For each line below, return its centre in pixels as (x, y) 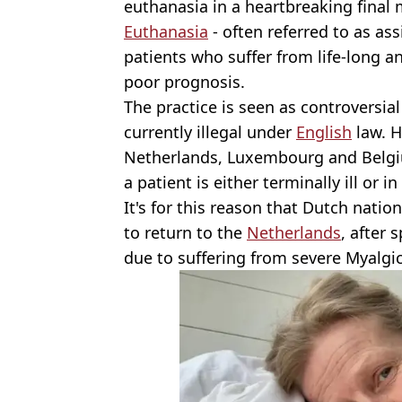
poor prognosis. (184, 81)
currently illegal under (210, 131)
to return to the (185, 232)
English (324, 131)
